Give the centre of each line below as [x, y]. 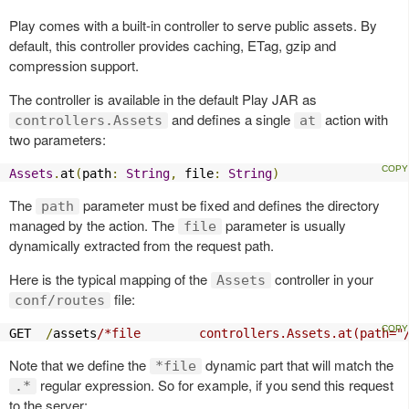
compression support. [74, 65]
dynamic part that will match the [298, 365]
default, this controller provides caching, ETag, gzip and [173, 45]
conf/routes [60, 300]
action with [355, 119]
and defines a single [231, 119]
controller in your [322, 279]
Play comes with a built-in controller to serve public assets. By [193, 25]
